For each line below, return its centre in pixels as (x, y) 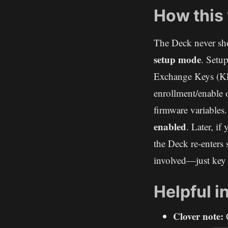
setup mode (177, 60)
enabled (170, 127)
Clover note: (198, 216)
